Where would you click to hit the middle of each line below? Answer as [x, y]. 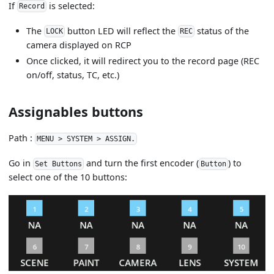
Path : [22, 138]
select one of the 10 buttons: [68, 177]
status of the [221, 31]
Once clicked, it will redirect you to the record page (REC [143, 61]
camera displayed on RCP [79, 45]
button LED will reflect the [121, 31]
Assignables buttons [76, 112]
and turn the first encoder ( [142, 163]
